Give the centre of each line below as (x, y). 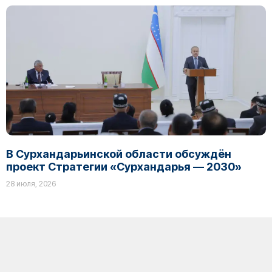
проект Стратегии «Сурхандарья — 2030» (124, 167)
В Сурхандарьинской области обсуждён (119, 154)
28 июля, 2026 (31, 184)
